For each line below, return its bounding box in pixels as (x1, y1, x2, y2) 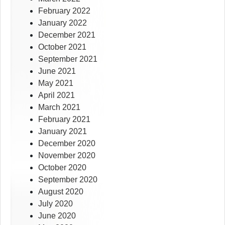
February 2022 (38, 7, 90, 16)
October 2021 (38, 43, 86, 52)
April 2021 (38, 91, 75, 100)
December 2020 (38, 139, 95, 148)
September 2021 (38, 55, 97, 64)
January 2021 (38, 127, 87, 136)
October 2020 (38, 163, 86, 172)
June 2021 (38, 67, 76, 76)
